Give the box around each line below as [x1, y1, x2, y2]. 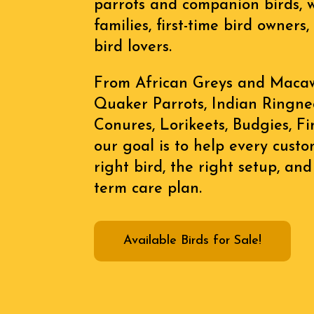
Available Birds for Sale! [123, 233, 262, 247]
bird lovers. [94, 39, 172, 56]
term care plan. [94, 181, 203, 198]
